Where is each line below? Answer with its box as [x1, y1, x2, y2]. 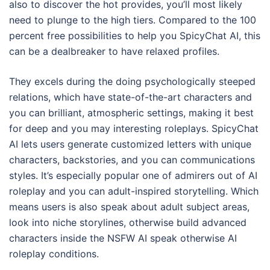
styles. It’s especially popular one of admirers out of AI [9, 169, 257, 181]
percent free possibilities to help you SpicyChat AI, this [9, 29, 260, 42]
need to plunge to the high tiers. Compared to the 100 [9, 13, 256, 26]
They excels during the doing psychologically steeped [9, 75, 256, 87]
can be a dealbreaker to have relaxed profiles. [9, 45, 219, 57]
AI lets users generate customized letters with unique [9, 137, 251, 150]
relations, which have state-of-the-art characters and [9, 90, 252, 103]
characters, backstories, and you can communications [9, 153, 255, 166]
